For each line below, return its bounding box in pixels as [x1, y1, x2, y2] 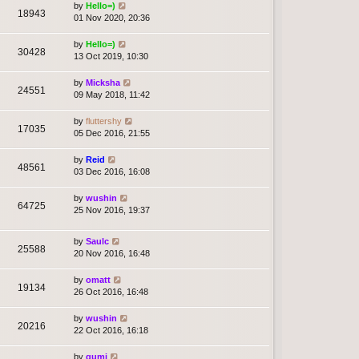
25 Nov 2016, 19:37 [74, 205, 150, 216]
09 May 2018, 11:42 [74, 90, 150, 100]
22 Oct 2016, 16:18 [74, 325, 148, 336]
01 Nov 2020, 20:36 [74, 13, 150, 23]
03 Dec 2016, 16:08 [74, 167, 150, 177]
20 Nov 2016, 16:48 [74, 248, 150, 259]
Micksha [86, 78, 120, 88]
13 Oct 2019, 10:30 [74, 51, 148, 62]
